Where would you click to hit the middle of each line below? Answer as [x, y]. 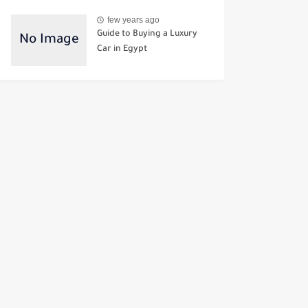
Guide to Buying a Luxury [147, 35]
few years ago [133, 20]
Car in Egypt [122, 50]
